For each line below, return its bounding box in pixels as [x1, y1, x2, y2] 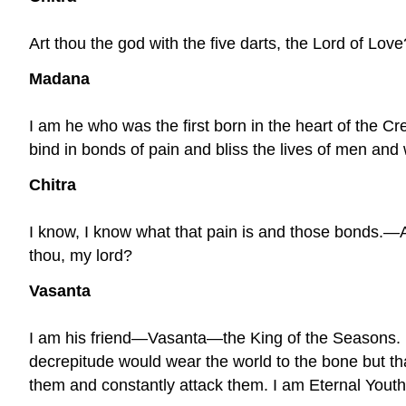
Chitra [29, 175, 76, 194]
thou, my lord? [29, 246, 132, 265]
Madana [29, 70, 90, 89]
